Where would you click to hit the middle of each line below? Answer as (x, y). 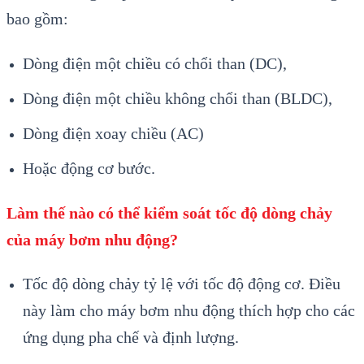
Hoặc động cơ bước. (89, 168)
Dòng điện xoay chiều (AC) (113, 133)
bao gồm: (37, 18)
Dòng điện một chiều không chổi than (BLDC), (178, 98)
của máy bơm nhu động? (92, 239)
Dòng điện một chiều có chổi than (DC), (155, 63)
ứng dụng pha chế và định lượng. (131, 338)
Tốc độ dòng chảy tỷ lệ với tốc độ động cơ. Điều (182, 284)
